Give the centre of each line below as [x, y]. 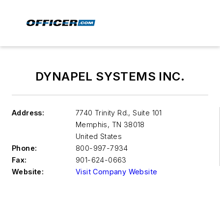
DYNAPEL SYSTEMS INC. [110, 76]
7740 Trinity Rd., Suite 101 [119, 113]
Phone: [25, 148]
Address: [28, 113]
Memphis [92, 124]
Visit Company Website [117, 172]
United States [99, 136]
